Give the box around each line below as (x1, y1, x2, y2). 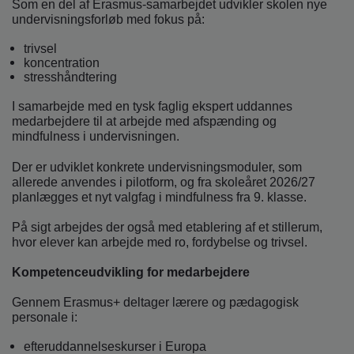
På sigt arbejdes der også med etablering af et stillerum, (12, 220, 322, 234)
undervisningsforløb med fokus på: (12, 12, 205, 26)
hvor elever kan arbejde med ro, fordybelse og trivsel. (12, 235, 307, 249)
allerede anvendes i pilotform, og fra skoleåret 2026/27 (12, 175, 315, 189)
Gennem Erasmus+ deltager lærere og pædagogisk (12, 296, 299, 310)
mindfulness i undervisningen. (12, 130, 179, 144)
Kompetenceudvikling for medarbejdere (12, 265, 250, 280)
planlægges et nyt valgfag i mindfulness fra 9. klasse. (12, 190, 307, 204)
